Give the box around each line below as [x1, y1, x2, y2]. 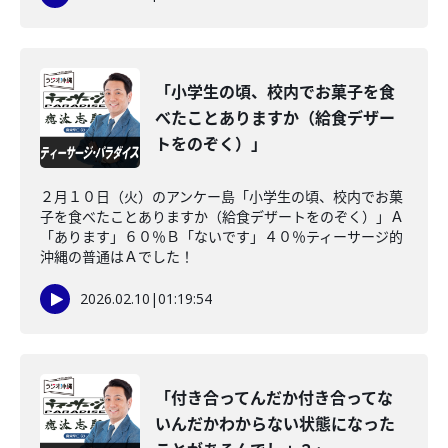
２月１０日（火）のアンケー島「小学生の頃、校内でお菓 [40, 187, 403, 206]
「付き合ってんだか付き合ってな [155, 387, 393, 409]
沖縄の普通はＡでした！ [40, 247, 194, 266]
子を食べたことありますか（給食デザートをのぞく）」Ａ [40, 207, 404, 226]
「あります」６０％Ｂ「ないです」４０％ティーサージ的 [40, 227, 403, 246]
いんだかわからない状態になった [155, 413, 395, 435]
